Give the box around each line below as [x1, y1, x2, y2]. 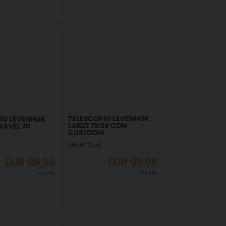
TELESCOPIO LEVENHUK [68, 115, 149, 123]
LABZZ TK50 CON [68, 122, 127, 130]
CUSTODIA [68, 129, 104, 137]
